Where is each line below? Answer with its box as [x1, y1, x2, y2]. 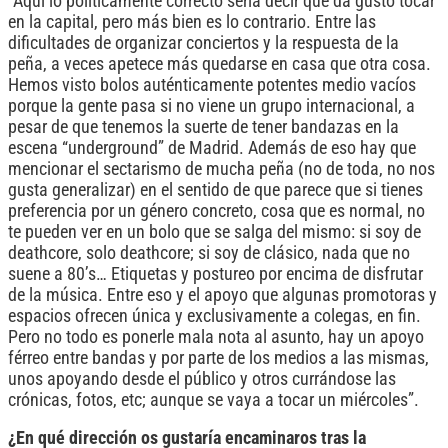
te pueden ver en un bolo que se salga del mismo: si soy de [8, 221, 421, 242]
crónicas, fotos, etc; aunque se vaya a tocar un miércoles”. [8, 389, 419, 410]
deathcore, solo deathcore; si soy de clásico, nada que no [8, 242, 410, 263]
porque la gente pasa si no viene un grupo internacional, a [8, 95, 415, 116]
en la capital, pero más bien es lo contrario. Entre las [8, 11, 376, 32]
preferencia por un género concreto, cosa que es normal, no [8, 200, 425, 221]
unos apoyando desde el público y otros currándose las [8, 368, 396, 389]
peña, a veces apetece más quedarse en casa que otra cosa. [8, 53, 431, 74]
